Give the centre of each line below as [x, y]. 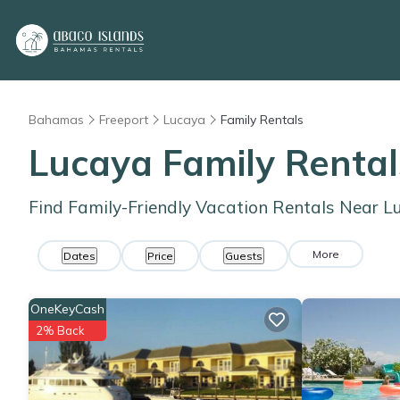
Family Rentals [262, 120]
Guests [244, 256]
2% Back [60, 330]
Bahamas [56, 120]
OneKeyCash [67, 309]
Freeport [124, 120]
